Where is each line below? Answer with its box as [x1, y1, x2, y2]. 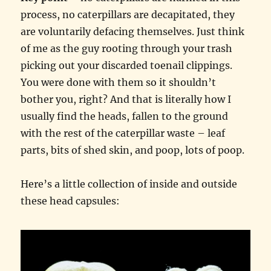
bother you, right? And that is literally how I [21, 93, 232, 105]
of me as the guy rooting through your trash [21, 42, 233, 54]
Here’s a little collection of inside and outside [21, 177, 238, 190]
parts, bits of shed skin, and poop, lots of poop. [21, 143, 245, 156]
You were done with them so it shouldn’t [21, 76, 217, 88]
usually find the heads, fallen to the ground [21, 109, 229, 122]
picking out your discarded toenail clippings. [21, 59, 233, 71]
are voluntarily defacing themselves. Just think [21, 25, 245, 38]
